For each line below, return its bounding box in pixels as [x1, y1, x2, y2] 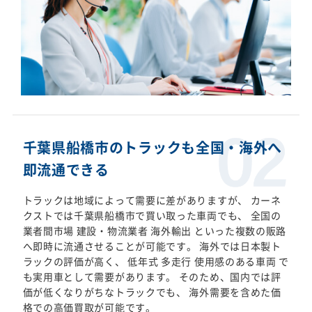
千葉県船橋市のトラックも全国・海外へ [22, 137, 283, 158]
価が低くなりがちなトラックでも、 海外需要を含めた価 [22, 285, 281, 299]
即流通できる [22, 159, 109, 180]
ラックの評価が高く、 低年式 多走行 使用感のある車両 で [22, 254, 289, 269]
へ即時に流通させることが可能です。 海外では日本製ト [22, 239, 281, 253]
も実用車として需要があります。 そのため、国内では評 [22, 270, 281, 284]
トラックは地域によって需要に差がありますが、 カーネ [22, 193, 281, 208]
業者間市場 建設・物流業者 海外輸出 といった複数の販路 [22, 224, 287, 238]
